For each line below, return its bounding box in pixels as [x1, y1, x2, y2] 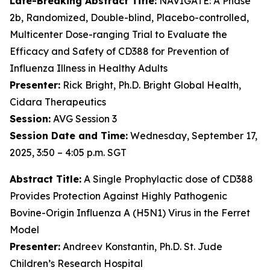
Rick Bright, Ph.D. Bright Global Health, [60, 79, 241, 91]
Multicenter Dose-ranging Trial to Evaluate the [10, 28, 227, 40]
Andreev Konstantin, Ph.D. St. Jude [60, 240, 222, 253]
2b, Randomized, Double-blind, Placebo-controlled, [10, 11, 249, 24]
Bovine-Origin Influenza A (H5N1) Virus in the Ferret [10, 207, 250, 219]
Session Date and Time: [10, 130, 128, 142]
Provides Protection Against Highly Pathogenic [10, 190, 227, 202]
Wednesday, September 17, [128, 130, 257, 142]
